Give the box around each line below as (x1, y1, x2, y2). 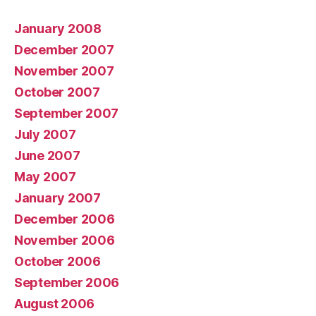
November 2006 (14, 232, 115, 248)
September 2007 (14, 105, 119, 121)
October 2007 (14, 84, 100, 99)
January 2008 (14, 20, 102, 36)
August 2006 (14, 296, 95, 311)
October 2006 (14, 253, 101, 269)
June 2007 (14, 147, 80, 163)
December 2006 (14, 211, 115, 226)
